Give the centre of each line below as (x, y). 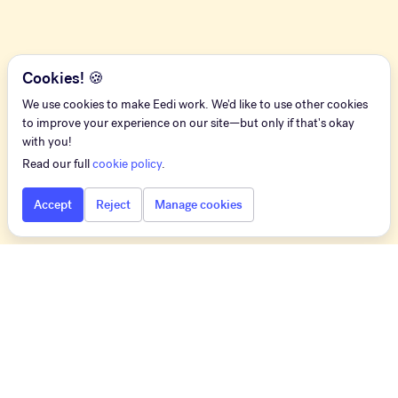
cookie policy (127, 164)
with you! (47, 142)
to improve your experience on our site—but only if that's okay (188, 123)
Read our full (57, 164)
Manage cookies (199, 205)
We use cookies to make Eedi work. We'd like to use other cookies (195, 104)
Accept (53, 205)
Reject (113, 205)
